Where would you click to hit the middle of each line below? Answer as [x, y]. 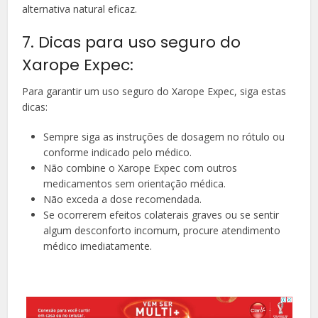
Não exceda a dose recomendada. [123, 199]
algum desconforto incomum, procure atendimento [162, 230]
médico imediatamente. [98, 246]
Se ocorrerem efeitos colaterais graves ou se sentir [161, 214]
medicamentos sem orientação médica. [135, 183]
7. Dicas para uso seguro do [132, 42]
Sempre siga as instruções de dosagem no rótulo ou [164, 136]
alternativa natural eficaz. [80, 9]
